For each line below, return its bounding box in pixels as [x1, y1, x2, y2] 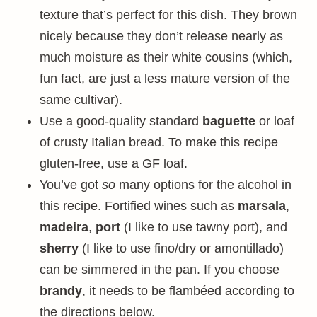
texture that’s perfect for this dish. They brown [40, 8, 297, 22]
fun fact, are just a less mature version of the [40, 71, 290, 86]
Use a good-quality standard [40, 114, 202, 128]
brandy [40, 284, 82, 298]
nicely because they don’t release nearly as [40, 29, 283, 43]
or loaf [255, 114, 294, 128]
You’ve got [40, 178, 102, 192]
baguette [202, 114, 255, 128]
